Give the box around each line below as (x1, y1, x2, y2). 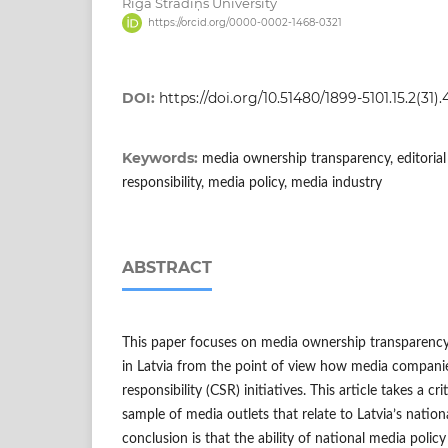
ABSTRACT (122, 258, 212, 278)
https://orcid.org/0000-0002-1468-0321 (147, 16, 342, 30)
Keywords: (122, 149, 202, 168)
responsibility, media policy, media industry (122, 176, 382, 191)
